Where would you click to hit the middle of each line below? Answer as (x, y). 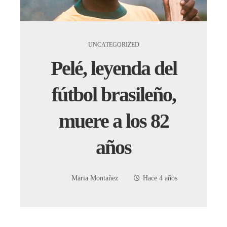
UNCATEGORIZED (113, 45)
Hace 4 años (160, 178)
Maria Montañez (94, 178)
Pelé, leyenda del (113, 68)
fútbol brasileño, (113, 94)
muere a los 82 (113, 121)
